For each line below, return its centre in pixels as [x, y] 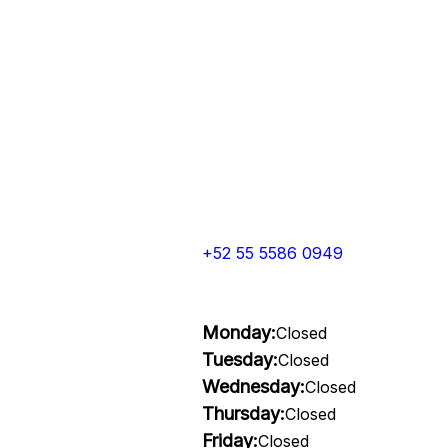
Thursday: [243, 413]
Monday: [238, 332]
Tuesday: [239, 359]
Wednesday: [253, 386]
